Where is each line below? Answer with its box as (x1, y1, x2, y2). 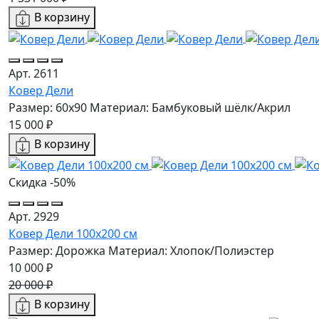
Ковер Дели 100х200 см (9, 226, 137, 242)
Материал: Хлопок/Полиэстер (108, 243, 274, 259)
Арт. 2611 (9, 65, 59, 81)
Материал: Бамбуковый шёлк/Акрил (90, 99, 291, 115)
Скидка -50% (9, 174, 75, 191)
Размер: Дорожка (9, 243, 105, 259)
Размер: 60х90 (9, 99, 87, 115)
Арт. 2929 (9, 209, 59, 225)
